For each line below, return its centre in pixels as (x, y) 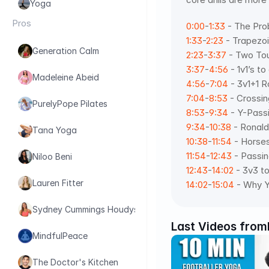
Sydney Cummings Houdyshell (92, 209)
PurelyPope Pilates (70, 104)
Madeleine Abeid (66, 77)
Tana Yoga (55, 130)
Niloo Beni (52, 156)
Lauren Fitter (58, 183)
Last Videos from (219, 226)
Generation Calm (66, 51)
